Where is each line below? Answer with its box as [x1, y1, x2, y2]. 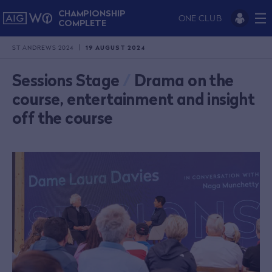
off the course [12, 109, 113, 127]
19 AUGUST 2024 [86, 43, 145, 51]
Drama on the [134, 71, 234, 90]
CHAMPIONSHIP [58, 8, 126, 18]
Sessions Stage [12, 71, 120, 90]
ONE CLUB [178, 13, 222, 23]
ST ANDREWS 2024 [12, 43, 73, 51]
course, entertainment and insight [12, 90, 255, 109]
